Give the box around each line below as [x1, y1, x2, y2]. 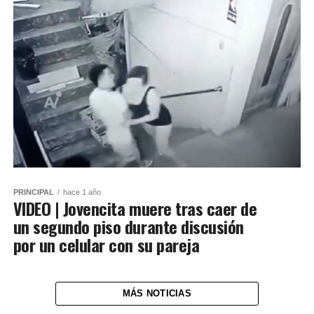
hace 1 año [62, 187, 101, 196]
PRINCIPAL [13, 187, 54, 196]
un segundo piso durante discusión [13, 213, 244, 239]
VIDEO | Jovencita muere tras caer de [13, 195, 257, 221]
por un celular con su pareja [13, 231, 200, 257]
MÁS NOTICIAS [122, 287, 192, 299]
